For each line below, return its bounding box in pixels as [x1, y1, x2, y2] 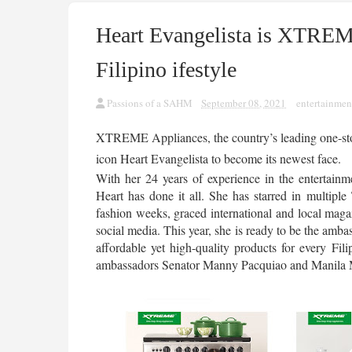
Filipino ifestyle [96, 57, 236, 82]
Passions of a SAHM [107, 96, 192, 110]
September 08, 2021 [201, 96, 286, 110]
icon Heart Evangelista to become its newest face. [96, 150, 345, 167]
